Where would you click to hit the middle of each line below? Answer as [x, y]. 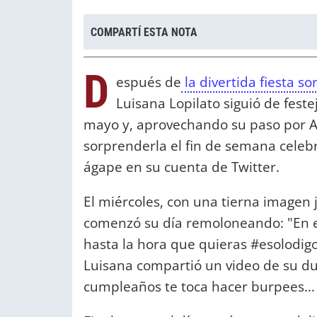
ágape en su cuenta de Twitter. [181, 167]
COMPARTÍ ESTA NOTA [144, 32]
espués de [149, 82]
